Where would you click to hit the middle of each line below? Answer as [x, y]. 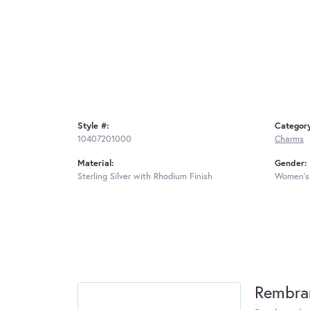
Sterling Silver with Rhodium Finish [145, 176]
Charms [289, 139]
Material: [96, 163]
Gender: [291, 163]
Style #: [93, 126]
